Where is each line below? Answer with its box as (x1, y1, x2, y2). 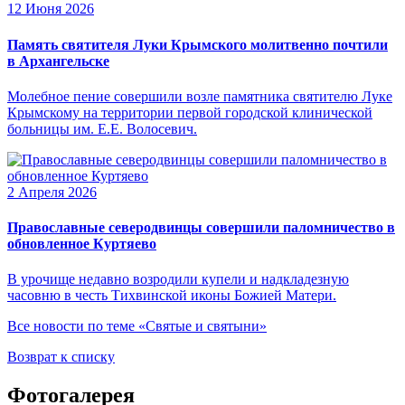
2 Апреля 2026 (7, 184, 97, 200)
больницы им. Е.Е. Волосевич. (7, 120, 197, 137)
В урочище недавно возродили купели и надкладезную (7, 271, 349, 287)
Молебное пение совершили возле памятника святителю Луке (7, 88, 392, 104)
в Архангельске (7, 52, 109, 69)
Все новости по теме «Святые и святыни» (7, 318, 267, 334)
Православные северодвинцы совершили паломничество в (7, 220, 395, 236)
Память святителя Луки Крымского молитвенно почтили (7, 36, 388, 52)
